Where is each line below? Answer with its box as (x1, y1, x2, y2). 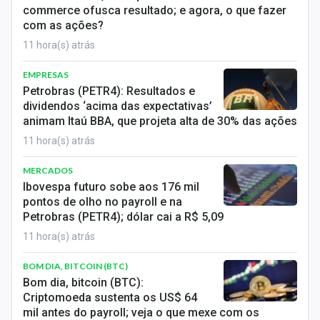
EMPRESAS (23, 69, 69, 80)
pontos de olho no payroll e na (23, 195, 182, 209)
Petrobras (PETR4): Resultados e (23, 84, 195, 98)
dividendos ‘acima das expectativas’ (23, 99, 212, 113)
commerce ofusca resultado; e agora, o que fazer (23, 4, 286, 17)
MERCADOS (23, 165, 73, 176)
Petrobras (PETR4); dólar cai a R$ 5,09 (23, 210, 224, 224)
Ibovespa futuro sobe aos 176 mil (23, 180, 199, 194)
